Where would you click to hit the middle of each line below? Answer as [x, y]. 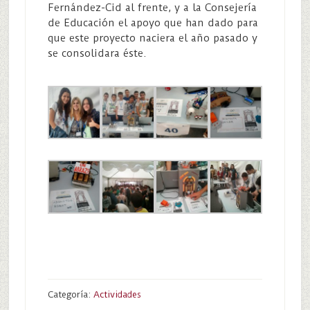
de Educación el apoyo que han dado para [153, 22]
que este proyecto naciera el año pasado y [152, 38]
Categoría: [70, 294]
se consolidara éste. [97, 53]
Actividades [117, 294]
